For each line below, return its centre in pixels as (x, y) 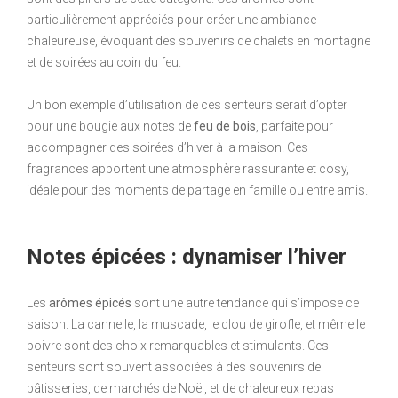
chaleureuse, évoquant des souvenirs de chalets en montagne (199, 41)
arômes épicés (90, 303)
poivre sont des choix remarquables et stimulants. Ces (178, 346)
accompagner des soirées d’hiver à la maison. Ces (167, 147)
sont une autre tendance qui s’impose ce (245, 303)
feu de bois (225, 126)
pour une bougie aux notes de (110, 126)
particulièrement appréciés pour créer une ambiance (171, 20)
